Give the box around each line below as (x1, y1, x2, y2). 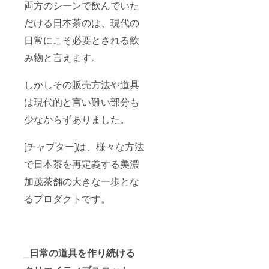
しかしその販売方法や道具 (24, 77, 139, 91)
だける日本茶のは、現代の (24, 15, 139, 29)
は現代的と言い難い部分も (24, 94, 139, 109)
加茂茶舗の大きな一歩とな (24, 174, 139, 188)
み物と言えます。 (24, 50, 101, 64)
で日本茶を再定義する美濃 (24, 156, 139, 171)
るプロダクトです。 (24, 191, 110, 205)
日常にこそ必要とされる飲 (24, 32, 139, 47)
